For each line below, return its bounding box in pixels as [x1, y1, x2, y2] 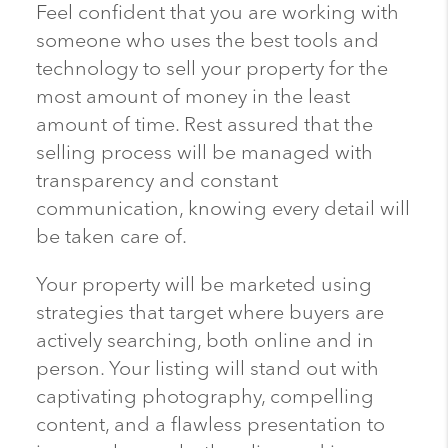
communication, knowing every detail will [35, 192, 410, 226]
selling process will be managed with [35, 136, 373, 170]
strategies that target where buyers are [35, 296, 384, 330]
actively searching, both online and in [35, 324, 374, 358]
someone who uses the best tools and [35, 24, 379, 58]
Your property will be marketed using [35, 268, 372, 302]
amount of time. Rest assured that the [35, 108, 373, 142]
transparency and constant [35, 164, 278, 198]
